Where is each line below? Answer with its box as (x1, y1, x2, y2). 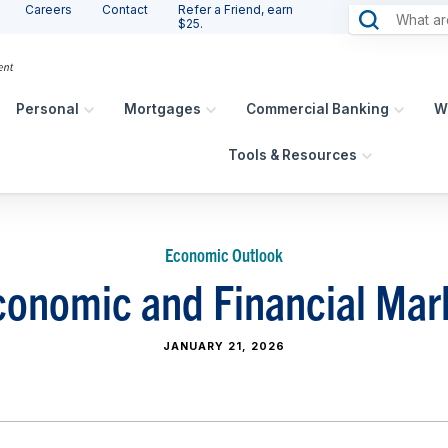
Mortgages (124, 101, 202, 117)
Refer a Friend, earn (177, 2, 293, 17)
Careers (24, 2, 72, 17)
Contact (101, 2, 148, 17)
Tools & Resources (228, 147, 358, 164)
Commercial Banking (246, 101, 390, 117)
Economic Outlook (165, 243, 283, 267)
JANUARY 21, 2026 (163, 340, 285, 354)
